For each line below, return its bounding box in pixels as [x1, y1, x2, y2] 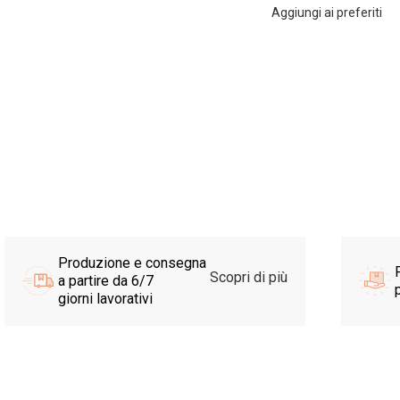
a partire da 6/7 [57, 271, 154, 289]
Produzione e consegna [57, 254, 206, 271]
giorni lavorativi [57, 289, 153, 307]
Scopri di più [205, 268, 287, 286]
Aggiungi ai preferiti [271, 4, 382, 20]
